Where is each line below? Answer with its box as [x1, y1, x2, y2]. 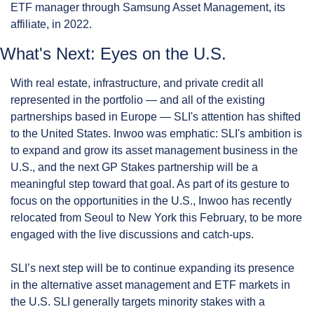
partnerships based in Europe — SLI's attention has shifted [11, 110, 301, 123]
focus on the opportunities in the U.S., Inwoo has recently [11, 194, 292, 207]
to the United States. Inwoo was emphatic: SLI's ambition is [11, 127, 302, 139]
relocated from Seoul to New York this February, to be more [11, 211, 302, 224]
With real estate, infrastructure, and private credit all [11, 76, 264, 89]
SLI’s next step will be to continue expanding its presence [11, 261, 294, 274]
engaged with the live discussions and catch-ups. [11, 228, 254, 240]
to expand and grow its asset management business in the [11, 144, 298, 156]
